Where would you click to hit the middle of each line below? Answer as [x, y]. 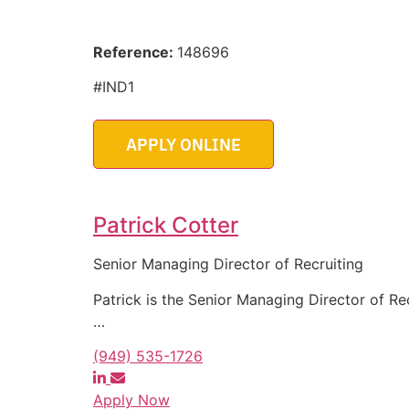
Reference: [135, 52]
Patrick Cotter [166, 225]
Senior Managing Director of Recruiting [228, 264]
